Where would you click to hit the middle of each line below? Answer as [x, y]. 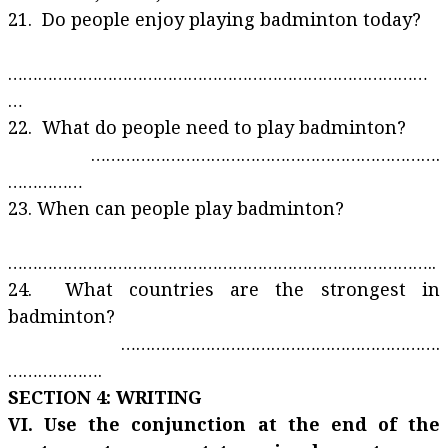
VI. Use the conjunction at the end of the [224, 424]
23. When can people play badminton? [176, 208]
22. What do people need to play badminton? [212, 127]
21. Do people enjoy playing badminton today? [214, 19]
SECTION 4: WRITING [110, 397]
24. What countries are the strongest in [224, 289]
